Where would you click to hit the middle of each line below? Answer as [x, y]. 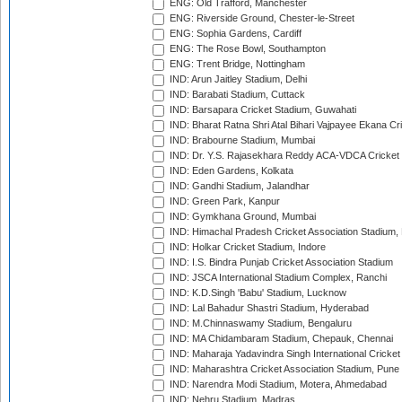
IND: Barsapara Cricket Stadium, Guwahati [262, 110]
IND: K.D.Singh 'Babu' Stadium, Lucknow [257, 293]
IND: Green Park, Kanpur [223, 201]
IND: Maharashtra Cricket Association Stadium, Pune [283, 369]
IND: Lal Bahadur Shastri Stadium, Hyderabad [268, 308]
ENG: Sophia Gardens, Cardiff [234, 34]
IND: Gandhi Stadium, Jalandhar [238, 186]
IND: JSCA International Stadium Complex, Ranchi [277, 278]
